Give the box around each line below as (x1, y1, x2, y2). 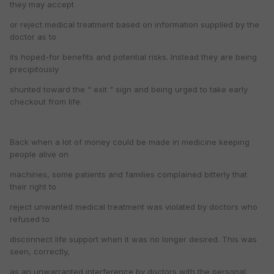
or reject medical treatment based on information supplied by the (10, 20, 259, 30)
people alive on (10, 149, 68, 160)
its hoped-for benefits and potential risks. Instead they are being (10, 52, 257, 62)
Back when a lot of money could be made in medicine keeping (10, 137, 250, 147)
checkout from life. (10, 97, 82, 107)
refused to (10, 214, 50, 224)
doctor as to (10, 32, 56, 42)
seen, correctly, (10, 246, 70, 257)
